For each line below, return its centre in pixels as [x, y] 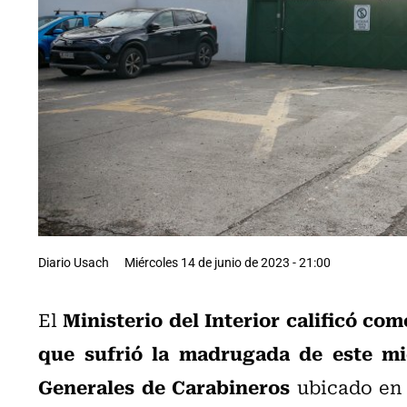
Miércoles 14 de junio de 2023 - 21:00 [228, 262]
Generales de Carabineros [164, 386]
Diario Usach [74, 262]
